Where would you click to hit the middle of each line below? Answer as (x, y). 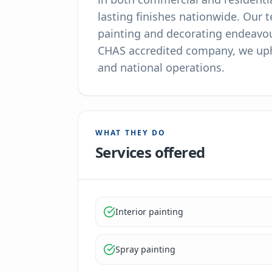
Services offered (150, 152)
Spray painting (145, 249)
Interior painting (149, 212)
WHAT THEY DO (131, 133)
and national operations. (161, 67)
